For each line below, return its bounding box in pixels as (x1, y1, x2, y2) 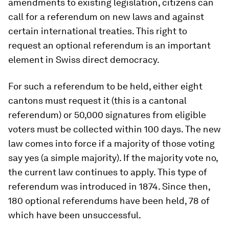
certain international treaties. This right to (8, 26, 187, 36)
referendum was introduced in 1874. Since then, (8, 181, 210, 192)
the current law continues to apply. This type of (8, 167, 207, 177)
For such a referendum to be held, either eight (8, 81, 202, 91)
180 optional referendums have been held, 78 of (8, 195, 210, 206)
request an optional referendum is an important (8, 40, 211, 51)
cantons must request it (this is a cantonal (8, 95, 187, 106)
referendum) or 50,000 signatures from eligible (8, 109, 206, 120)
